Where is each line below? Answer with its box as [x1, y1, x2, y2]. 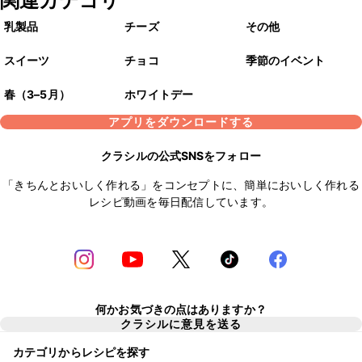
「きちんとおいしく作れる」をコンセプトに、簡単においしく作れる [2, 178, 360, 192]
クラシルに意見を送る [120, 317, 242, 330]
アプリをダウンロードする [108, 115, 254, 129]
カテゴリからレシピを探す [13, 344, 150, 359]
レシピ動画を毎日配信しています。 [89, 195, 273, 209]
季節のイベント [245, 53, 326, 68]
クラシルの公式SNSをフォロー [101, 149, 261, 163]
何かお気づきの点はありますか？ [95, 301, 267, 316]
